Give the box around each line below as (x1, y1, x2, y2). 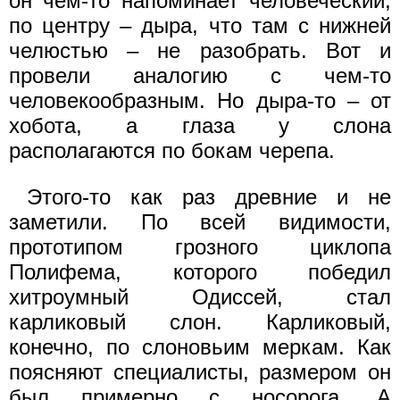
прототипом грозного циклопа (9, 235, 391, 259)
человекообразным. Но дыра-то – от (9, 88, 391, 112)
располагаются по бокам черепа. (9, 138, 335, 162)
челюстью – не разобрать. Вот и (9, 38, 391, 62)
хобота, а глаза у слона (9, 113, 391, 137)
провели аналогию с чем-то (9, 63, 391, 87)
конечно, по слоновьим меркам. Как (9, 335, 391, 359)
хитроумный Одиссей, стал (9, 285, 391, 309)
